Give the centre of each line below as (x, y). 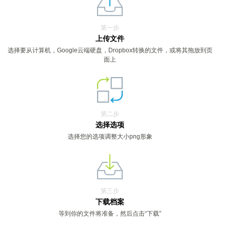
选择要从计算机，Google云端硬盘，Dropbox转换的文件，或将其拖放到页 (110, 50)
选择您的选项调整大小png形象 (110, 137)
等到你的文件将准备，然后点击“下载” (110, 214)
